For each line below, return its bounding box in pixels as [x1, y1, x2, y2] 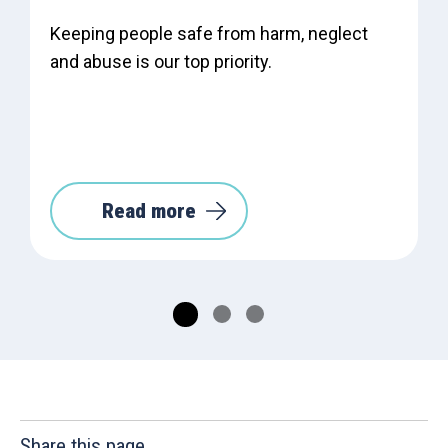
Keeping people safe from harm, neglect [50, 22, 368, 44]
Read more [102, 198, 196, 223]
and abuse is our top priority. [50, 50, 272, 72]
